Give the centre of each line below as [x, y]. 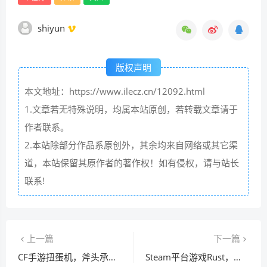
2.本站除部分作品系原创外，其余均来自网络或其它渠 [131, 145]
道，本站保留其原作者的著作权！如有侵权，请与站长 [132, 163]
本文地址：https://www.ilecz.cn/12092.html [115, 91]
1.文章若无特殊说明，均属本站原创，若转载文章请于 [131, 109]
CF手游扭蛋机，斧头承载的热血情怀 [112, 257]
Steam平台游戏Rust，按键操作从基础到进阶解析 [237, 257]
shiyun [52, 28]
